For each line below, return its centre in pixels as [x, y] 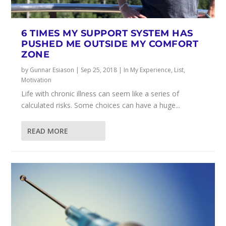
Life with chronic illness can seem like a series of [100, 93]
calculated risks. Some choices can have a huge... [101, 105]
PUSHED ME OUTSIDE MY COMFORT [110, 44]
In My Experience [148, 70]
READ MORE [48, 131]
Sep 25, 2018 [99, 70]
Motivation [37, 80]
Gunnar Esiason [52, 70]
